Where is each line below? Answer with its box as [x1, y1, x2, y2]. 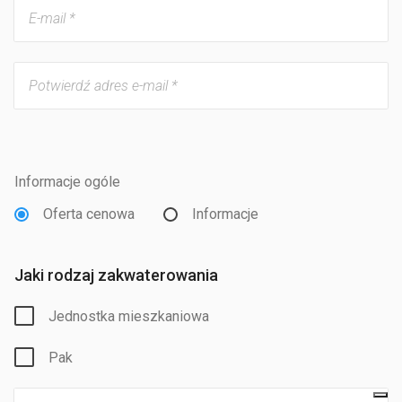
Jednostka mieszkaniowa [48, 307, 209, 325]
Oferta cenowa [43, 205, 135, 223]
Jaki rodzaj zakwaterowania [14, 266, 218, 285]
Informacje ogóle [14, 173, 120, 191]
